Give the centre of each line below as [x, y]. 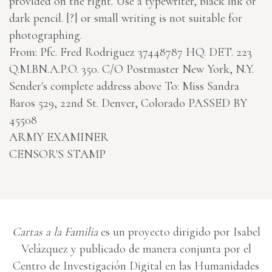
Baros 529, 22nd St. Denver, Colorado [99, 104]
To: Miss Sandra [202, 87]
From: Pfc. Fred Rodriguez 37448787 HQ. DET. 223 [131, 53]
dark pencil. [38, 19]
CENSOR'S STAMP [57, 155]
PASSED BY [218, 104]
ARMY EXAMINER [59, 138]
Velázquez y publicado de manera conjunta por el [136, 249]
